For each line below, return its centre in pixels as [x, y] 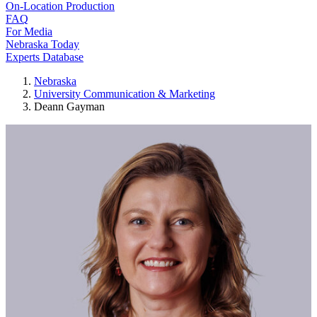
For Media [29, 31]
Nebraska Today [42, 44]
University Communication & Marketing [125, 94]
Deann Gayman [69, 106]
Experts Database [45, 57]
